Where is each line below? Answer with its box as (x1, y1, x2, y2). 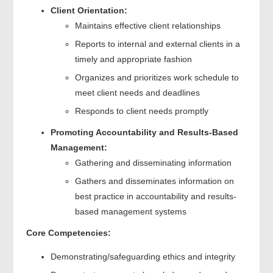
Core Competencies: (26, 227, 111, 238)
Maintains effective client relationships (74, 20, 221, 30)
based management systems (74, 206, 186, 216)
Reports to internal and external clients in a (74, 38, 240, 49)
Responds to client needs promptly (74, 105, 208, 116)
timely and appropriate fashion (74, 54, 192, 64)
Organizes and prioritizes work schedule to (74, 72, 239, 82)
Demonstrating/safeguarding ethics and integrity (50, 251, 238, 261)
